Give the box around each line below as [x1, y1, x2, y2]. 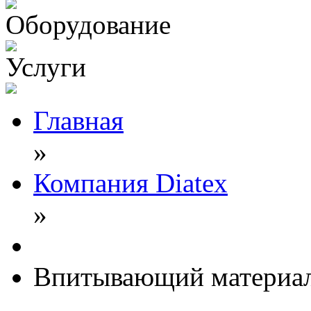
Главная [33, 106, 124, 135]
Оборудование [6, 10, 171, 40]
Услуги [6, 52, 86, 82]
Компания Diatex [33, 168, 228, 198]
